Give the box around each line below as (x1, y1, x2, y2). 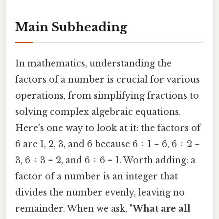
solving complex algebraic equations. (15, 107, 181, 118)
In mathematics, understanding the (15, 58, 172, 69)
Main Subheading (15, 20, 127, 34)
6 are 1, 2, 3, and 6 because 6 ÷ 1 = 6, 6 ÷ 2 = (15, 139, 200, 150)
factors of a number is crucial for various (15, 74, 200, 86)
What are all (132, 203, 191, 215)
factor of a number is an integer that (15, 171, 178, 182)
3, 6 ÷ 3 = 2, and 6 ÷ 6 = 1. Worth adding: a (15, 155, 196, 166)
